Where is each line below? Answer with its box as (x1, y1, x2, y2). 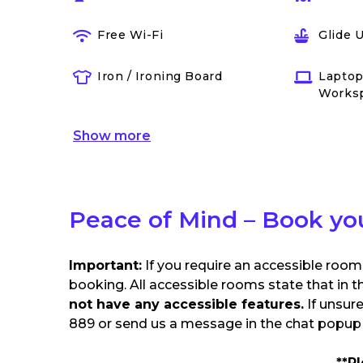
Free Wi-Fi (97, 28, 164, 42)
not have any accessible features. (69, 297, 304, 312)
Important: (69, 258, 142, 273)
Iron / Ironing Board (97, 69, 223, 83)
